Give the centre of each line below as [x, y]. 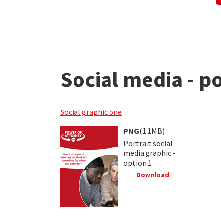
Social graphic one [91, 112]
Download [152, 174]
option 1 [138, 163]
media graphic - [149, 153]
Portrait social [148, 143]
